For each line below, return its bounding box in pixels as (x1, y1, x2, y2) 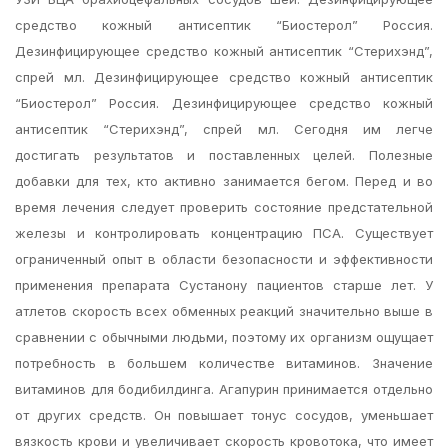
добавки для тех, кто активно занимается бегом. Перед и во (15, 173, 433, 189)
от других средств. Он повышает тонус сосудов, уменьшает (15, 407, 433, 423)
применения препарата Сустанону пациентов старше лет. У (15, 277, 433, 293)
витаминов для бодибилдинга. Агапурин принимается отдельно (15, 381, 433, 397)
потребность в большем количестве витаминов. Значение (15, 355, 433, 371)
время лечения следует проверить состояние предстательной (15, 199, 433, 215)
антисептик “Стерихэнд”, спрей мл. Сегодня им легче (15, 121, 433, 137)
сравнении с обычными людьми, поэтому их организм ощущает (15, 329, 433, 345)
